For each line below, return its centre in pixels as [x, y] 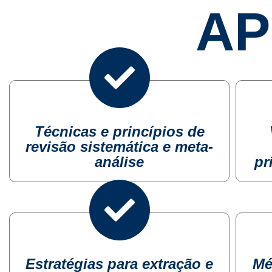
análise [120, 162]
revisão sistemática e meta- [120, 147]
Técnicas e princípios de [119, 131]
